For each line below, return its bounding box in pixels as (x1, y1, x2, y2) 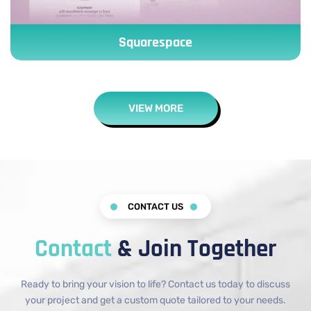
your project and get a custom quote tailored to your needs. (25, 294, 286, 307)
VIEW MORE (128, 102, 183, 115)
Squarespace (119, 33, 192, 52)
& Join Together (117, 233, 276, 265)
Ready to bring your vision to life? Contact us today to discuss (21, 278, 290, 291)
